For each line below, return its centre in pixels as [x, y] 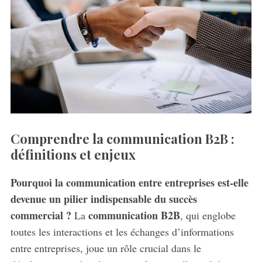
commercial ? [41, 216]
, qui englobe [208, 216]
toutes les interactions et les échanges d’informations [122, 232]
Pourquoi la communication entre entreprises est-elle [129, 183]
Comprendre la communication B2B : [122, 139]
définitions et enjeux [73, 155]
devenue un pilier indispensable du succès [104, 199]
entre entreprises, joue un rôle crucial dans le [106, 248]
